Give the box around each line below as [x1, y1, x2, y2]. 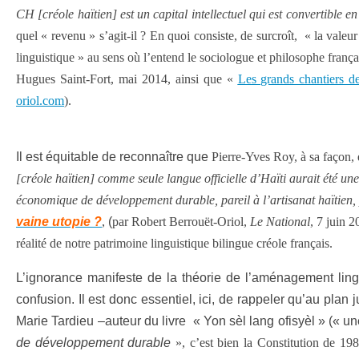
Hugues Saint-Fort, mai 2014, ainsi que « [16, 72, 238, 86]
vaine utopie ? [16, 215, 102, 228]
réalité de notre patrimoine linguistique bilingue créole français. [16, 236, 333, 250]
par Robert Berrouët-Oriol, [112, 215, 250, 228]
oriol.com [16, 94, 64, 107]
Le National [250, 215, 310, 228]
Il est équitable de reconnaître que [16, 150, 212, 163]
